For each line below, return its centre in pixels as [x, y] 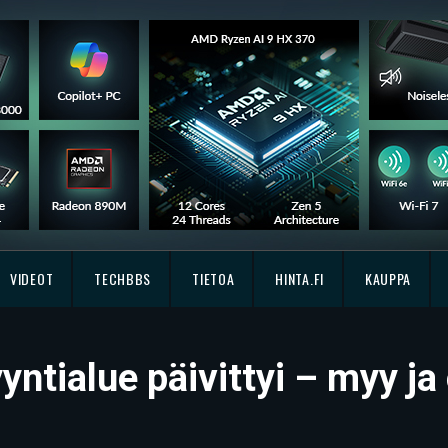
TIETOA [213, 278]
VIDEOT [32, 278]
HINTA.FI [299, 278]
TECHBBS [123, 278]
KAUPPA [388, 278]
